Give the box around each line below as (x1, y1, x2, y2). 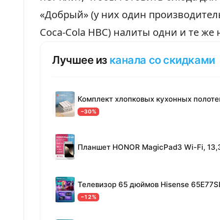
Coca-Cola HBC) (40, 26, 113, 39)
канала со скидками (109, 54, 215, 66)
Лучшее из (52, 54, 110, 66)
